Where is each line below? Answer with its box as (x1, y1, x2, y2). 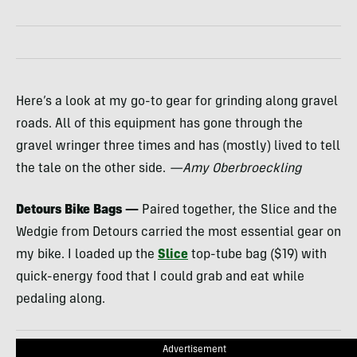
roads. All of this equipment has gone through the (16, 118, 303, 131)
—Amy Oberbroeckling (169, 163, 301, 176)
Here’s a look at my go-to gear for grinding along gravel (16, 96, 338, 109)
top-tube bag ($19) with (188, 249, 327, 262)
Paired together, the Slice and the (139, 204, 337, 218)
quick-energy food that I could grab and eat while (16, 271, 304, 284)
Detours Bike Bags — (16, 204, 139, 218)
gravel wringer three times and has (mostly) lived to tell (16, 140, 340, 154)
